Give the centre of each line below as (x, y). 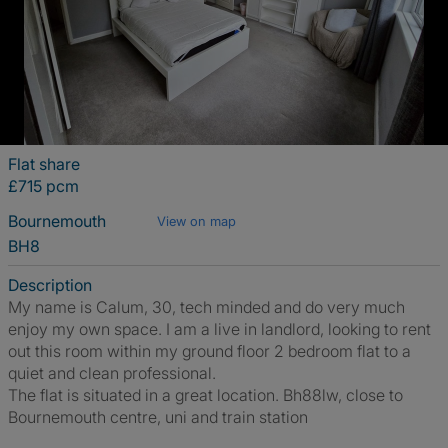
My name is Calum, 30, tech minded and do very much (206, 307)
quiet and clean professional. (112, 373)
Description (50, 285)
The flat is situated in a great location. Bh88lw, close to (205, 395)
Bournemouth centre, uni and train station (158, 417)
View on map (196, 221)
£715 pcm (43, 186)
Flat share (44, 164)
